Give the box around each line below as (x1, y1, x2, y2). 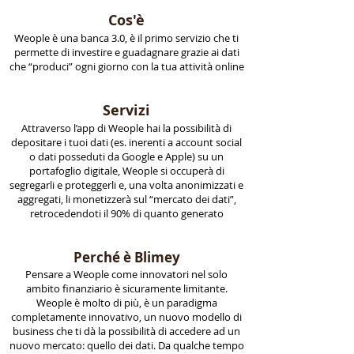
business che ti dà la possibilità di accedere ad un (13, 324, 240, 338)
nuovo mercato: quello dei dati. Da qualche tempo (9, 338, 244, 352)
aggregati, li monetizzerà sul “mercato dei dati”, (17, 192, 236, 206)
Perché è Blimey (73, 248, 180, 266)
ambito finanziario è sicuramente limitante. (25, 281, 228, 296)
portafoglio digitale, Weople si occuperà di (28, 164, 224, 178)
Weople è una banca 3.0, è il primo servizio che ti (14, 31, 239, 45)
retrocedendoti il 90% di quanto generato (29, 206, 224, 220)
